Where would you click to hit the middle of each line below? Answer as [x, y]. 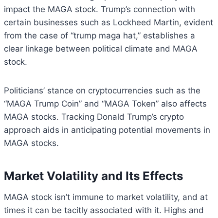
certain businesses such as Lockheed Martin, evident [109, 23]
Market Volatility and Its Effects [93, 176]
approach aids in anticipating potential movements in [107, 130]
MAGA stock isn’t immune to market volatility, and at [106, 197]
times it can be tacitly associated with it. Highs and [104, 210]
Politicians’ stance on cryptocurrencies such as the [102, 91]
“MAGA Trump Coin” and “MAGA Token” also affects [105, 104]
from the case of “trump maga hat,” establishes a [100, 36]
